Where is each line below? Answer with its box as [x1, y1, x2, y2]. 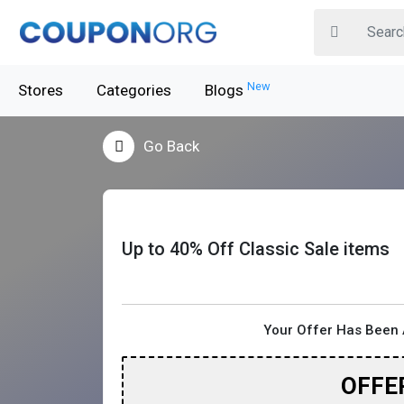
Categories [96, 81, 171, 99]
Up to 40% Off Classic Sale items [122, 238, 390, 261]
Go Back [143, 137, 199, 155]
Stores [18, 81, 63, 99]
